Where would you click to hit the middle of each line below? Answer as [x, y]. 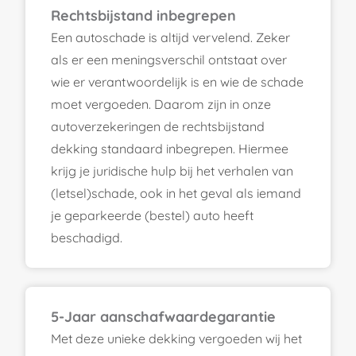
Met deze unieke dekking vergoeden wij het [176, 338]
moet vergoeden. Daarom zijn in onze [161, 104]
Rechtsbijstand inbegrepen [143, 15]
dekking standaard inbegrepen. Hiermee [170, 148]
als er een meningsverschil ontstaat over [169, 59]
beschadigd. [87, 237]
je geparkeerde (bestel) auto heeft [152, 215]
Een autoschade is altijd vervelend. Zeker [170, 37]
